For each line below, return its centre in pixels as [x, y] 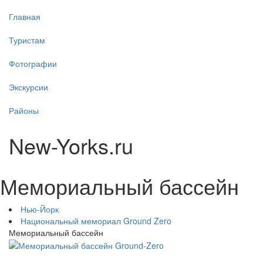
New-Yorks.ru [71, 145]
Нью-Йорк [40, 209]
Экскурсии [28, 87]
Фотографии [33, 63]
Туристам [27, 40]
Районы [24, 110]
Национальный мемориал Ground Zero [96, 220]
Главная [25, 16]
